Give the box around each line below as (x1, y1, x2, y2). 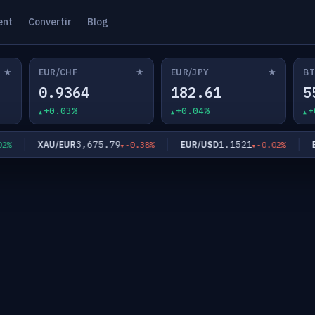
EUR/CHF (38, 66, 78, 77)
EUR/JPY (170, 66, 210, 77)
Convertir (27, 15, 72, 28)
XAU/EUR (22, 139, 60, 150)
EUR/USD (165, 139, 203, 150)
